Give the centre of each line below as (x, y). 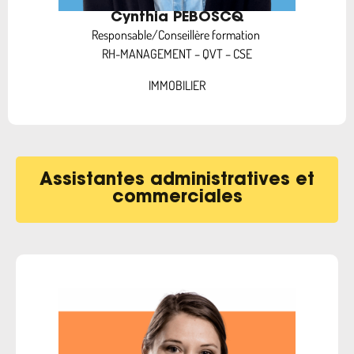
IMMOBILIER (177, 85)
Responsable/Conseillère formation (177, 35)
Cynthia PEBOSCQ (177, 18)
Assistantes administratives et (177, 181)
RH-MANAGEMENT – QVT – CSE (177, 54)
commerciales (177, 198)
